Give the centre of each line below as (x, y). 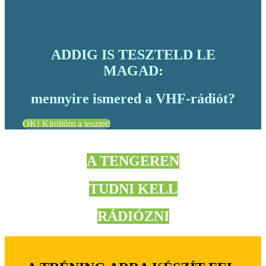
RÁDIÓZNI (133, 216)
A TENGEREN (133, 161)
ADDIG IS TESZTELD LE (133, 54)
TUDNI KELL (133, 189)
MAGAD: (133, 70)
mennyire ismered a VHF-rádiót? (133, 98)
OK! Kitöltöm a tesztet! (66, 123)
